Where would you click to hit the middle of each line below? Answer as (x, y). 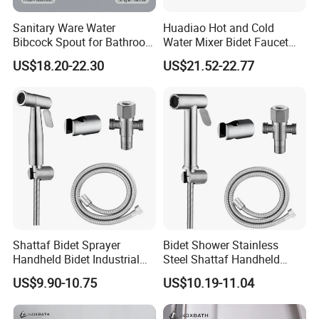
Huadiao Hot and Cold (218, 27)
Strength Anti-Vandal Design (84, 273)
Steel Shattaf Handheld (221, 259)
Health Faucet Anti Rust (222, 273)
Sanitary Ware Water (64, 27)
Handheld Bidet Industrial (77, 259)
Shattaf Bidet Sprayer (67, 245)
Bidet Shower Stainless (220, 245)
